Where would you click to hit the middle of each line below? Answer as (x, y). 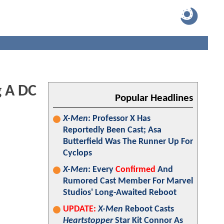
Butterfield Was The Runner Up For (128, 142)
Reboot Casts (148, 209)
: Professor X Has (119, 119)
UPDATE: (79, 209)
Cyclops (77, 153)
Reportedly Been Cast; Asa (112, 130)
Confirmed (135, 170)
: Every (102, 170)
